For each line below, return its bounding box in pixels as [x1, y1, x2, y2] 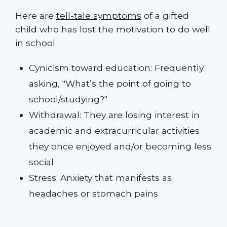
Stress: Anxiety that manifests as [29, 172, 172, 183]
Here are [15, 10, 56, 21]
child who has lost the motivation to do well [15, 24, 210, 35]
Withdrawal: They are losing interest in [29, 109, 200, 120]
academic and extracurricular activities [29, 125, 200, 136]
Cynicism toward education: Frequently [29, 62, 204, 73]
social [29, 156, 54, 167]
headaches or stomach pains [29, 187, 159, 199]
